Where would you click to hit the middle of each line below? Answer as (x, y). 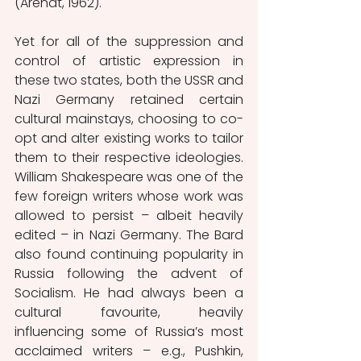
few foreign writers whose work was (129, 196)
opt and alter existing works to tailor (129, 138)
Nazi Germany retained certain (129, 100)
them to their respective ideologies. (129, 158)
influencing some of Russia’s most (129, 332)
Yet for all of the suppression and (129, 41)
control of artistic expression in (129, 61)
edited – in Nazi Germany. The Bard (129, 235)
